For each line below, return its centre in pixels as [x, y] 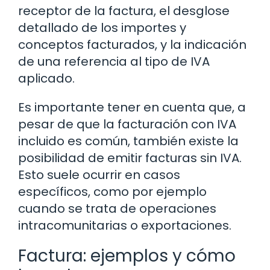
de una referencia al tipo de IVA [114, 61]
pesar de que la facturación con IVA [127, 124]
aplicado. [46, 78]
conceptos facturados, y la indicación [132, 44]
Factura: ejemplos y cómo [127, 256]
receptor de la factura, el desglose [124, 11]
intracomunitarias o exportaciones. [125, 225]
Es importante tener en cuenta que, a [132, 107]
